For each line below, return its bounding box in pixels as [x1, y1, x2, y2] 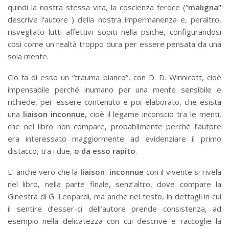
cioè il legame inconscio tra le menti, [89, 108, 222, 119]
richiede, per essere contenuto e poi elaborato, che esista [8, 96, 221, 107]
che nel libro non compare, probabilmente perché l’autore [8, 121, 221, 131]
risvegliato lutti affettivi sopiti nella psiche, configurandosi [8, 26, 221, 37]
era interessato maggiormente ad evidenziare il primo [8, 133, 221, 144]
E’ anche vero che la [8, 166, 80, 177]
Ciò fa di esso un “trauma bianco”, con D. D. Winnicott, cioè [8, 72, 221, 82]
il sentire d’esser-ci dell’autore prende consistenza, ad [8, 203, 221, 214]
